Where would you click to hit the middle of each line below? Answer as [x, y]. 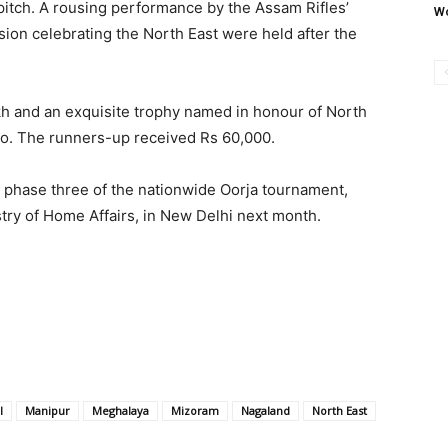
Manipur [47, 411]
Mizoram [195, 411]
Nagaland [265, 411]
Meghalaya [120, 411]
